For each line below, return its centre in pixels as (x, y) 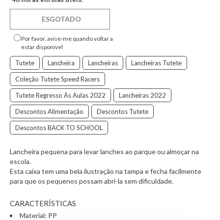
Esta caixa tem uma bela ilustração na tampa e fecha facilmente (106, 171)
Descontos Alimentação (49, 111)
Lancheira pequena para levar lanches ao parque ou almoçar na (104, 151)
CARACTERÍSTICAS (43, 203)
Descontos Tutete (123, 111)
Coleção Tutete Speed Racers (57, 79)
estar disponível (42, 47)
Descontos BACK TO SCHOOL (59, 127)
